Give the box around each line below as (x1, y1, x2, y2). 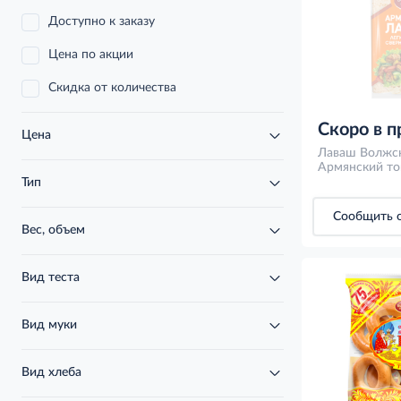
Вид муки (21, 319, 77, 331)
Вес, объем (21, 224, 85, 236)
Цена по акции (48, 48, 133, 61)
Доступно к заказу (48, 15, 155, 28)
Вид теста (21, 271, 80, 284)
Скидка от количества (48, 81, 176, 94)
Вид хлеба (21, 366, 81, 379)
